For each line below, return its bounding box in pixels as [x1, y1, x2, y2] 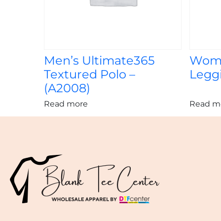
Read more [43, 99, 88, 109]
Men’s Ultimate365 [43, 53, 155, 68]
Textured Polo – [43, 67, 135, 82]
